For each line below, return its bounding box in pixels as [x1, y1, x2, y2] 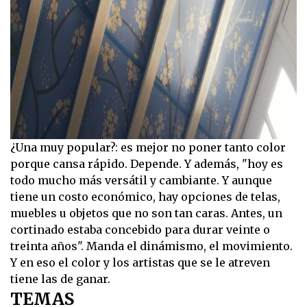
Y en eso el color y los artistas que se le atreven [10, 256, 270, 270]
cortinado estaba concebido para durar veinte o [10, 223, 270, 237]
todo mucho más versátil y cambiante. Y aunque [10, 173, 272, 188]
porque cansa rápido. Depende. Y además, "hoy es [10, 157, 283, 171]
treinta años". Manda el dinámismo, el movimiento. [10, 239, 293, 254]
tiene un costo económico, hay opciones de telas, [10, 190, 280, 204]
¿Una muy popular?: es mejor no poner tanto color [10, 140, 286, 155]
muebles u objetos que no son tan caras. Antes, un [10, 206, 282, 221]
